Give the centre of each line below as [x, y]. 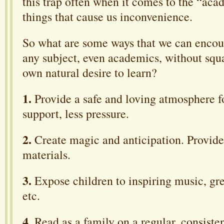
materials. [46, 154]
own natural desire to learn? [90, 72]
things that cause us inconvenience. [107, 16]
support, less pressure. [76, 113]
